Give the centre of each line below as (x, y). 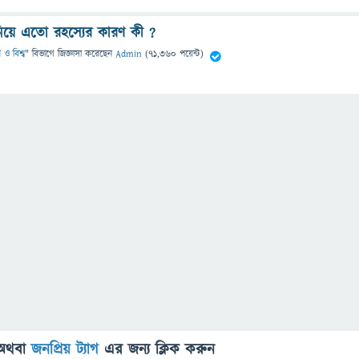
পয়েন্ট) (190, 54)
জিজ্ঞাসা (71, 54)
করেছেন (100, 54)
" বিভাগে (40, 54)
